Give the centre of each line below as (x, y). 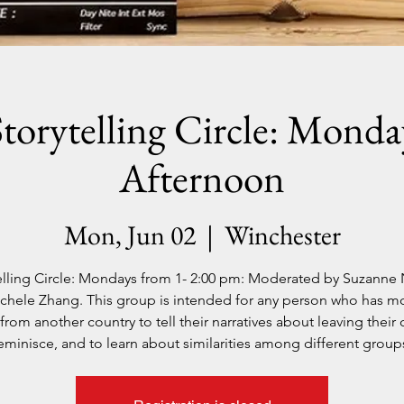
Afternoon (202, 178)
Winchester (282, 235)
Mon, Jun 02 (129, 235)
